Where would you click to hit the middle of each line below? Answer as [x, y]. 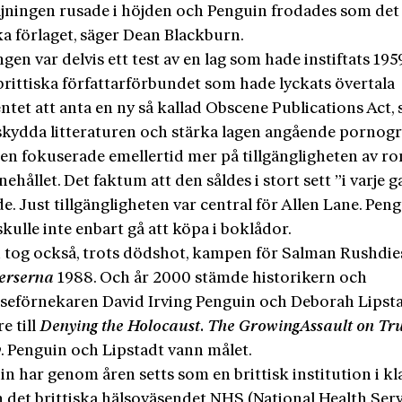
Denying [69, 327]
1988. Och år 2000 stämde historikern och [213, 278]
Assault [327, 327]
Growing [270, 327]
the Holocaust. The [169, 327]
